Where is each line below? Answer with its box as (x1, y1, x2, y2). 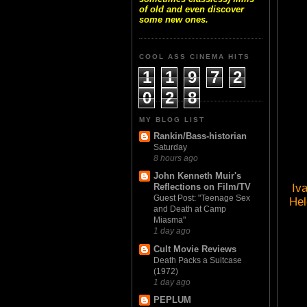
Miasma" (153, 215, 186, 225)
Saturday (153, 143, 187, 153)
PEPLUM (153, 294, 191, 305)
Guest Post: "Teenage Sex (153, 193, 250, 204)
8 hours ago (153, 153, 198, 163)
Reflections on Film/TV (153, 182, 251, 193)
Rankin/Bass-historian (153, 131, 247, 142)
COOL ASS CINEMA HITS (139, 53, 250, 61)
